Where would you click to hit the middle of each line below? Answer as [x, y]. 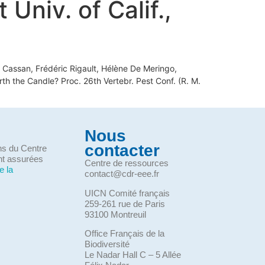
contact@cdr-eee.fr [122, 174]
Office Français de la [125, 234]
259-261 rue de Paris [125, 203]
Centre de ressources [127, 163]
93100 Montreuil [116, 214]
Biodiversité [107, 244]
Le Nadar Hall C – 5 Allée [133, 255]
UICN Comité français [127, 193]
